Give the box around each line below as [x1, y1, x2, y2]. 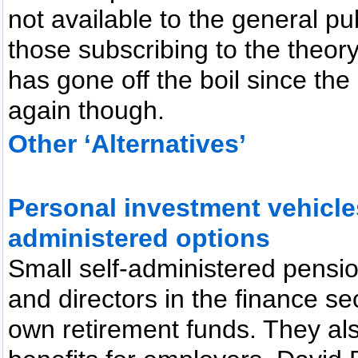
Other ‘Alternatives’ [8, 129, 246, 158]
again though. [8, 95, 165, 125]
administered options [8, 223, 270, 253]
